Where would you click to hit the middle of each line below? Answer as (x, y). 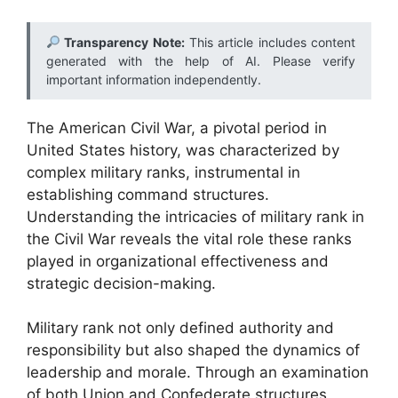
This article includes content (270, 42)
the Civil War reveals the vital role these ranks (189, 239)
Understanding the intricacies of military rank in (195, 216)
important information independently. (154, 79)
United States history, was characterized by (183, 150)
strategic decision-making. (121, 283)
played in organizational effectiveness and (178, 261)
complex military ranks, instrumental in (163, 172)
